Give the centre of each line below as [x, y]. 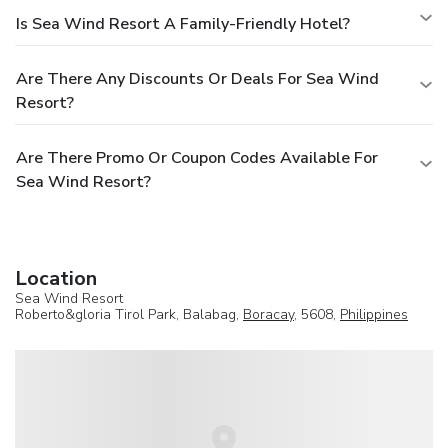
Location [56, 278]
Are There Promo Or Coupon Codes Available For [197, 157]
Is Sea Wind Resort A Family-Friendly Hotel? [183, 23]
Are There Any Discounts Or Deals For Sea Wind [197, 78]
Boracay [268, 314]
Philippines [374, 314]
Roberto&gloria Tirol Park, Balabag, [129, 314]
